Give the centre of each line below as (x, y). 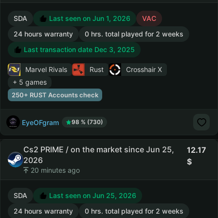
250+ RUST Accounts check (55, 95)
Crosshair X (144, 69)
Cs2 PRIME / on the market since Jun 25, (99, 149)
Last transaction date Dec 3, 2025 (78, 49)
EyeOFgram (40, 122)
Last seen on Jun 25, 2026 (92, 195)
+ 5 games (30, 82)
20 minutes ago (54, 170)
